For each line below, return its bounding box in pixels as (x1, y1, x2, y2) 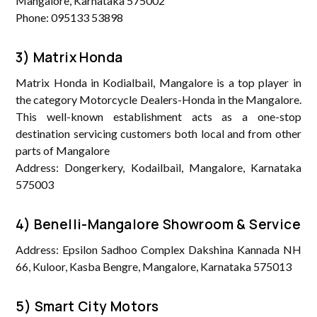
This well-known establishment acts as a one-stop (16, 109, 301, 123)
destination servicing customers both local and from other (16, 126, 301, 140)
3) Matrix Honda (16, 47, 123, 67)
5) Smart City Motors (16, 296, 159, 316)
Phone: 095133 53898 (16, 10, 124, 24)
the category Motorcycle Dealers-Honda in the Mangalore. (16, 92, 301, 106)
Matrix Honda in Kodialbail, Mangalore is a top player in (16, 75, 301, 89)
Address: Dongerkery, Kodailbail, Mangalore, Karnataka (16, 160, 301, 174)
